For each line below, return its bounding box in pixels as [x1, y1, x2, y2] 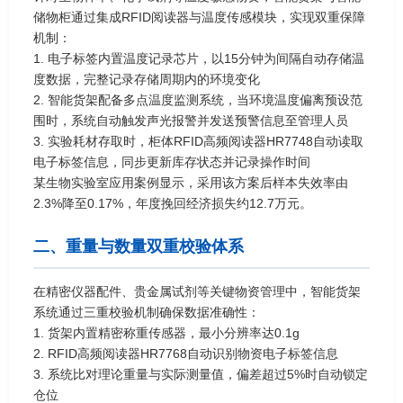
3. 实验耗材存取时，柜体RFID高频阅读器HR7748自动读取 [33, 133, 363, 148]
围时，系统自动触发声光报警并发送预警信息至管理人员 [33, 112, 348, 128]
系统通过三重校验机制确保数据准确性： [33, 304, 260, 319]
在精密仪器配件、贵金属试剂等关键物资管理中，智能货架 [33, 283, 361, 299]
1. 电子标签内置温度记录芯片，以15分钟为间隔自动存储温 [33, 50, 364, 66]
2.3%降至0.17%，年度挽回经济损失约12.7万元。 [33, 195, 312, 210]
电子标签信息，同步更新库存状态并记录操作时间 [33, 154, 310, 169]
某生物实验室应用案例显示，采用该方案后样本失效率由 [33, 175, 348, 190]
